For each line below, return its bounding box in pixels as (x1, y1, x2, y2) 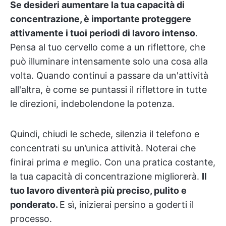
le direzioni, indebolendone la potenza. (10, 98, 175, 109)
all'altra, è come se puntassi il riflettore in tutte (10, 84, 207, 95)
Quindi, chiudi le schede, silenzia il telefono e (10, 129, 199, 140)
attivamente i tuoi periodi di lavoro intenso (10, 28, 195, 39)
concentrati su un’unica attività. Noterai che (10, 143, 196, 154)
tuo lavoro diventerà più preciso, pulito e (10, 185, 187, 196)
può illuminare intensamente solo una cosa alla (10, 56, 208, 67)
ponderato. (10, 199, 60, 210)
